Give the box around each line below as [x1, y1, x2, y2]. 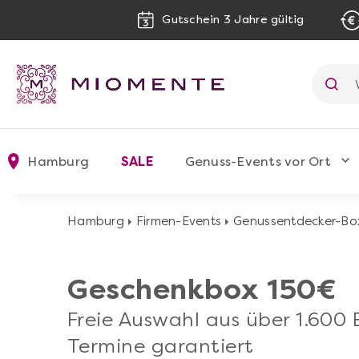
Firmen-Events [135, 213, 222, 228]
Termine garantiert [67, 334, 254, 357]
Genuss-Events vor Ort [184, 153, 332, 169]
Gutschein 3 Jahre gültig [162, 13, 305, 27]
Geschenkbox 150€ [67, 272, 337, 306]
